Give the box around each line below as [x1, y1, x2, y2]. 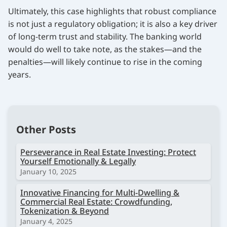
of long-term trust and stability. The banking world [8, 30, 202, 42]
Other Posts [16, 122, 76, 136]
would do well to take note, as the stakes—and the [8, 43, 202, 55]
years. [8, 68, 31, 80]
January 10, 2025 [20, 166, 77, 176]
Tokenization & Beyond [20, 205, 109, 216]
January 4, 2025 [20, 216, 72, 226]
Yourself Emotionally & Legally [20, 155, 136, 167]
